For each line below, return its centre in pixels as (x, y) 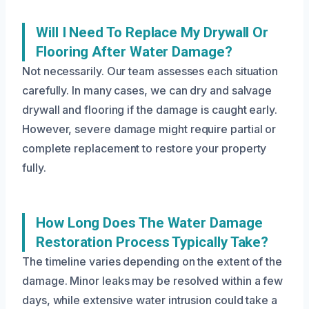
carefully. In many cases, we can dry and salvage (147, 91)
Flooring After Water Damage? (134, 52)
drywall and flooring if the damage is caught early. (150, 110)
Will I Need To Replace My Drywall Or (152, 33)
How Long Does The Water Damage (149, 223)
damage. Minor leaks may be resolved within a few (153, 281)
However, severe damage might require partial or (149, 129)
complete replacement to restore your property (144, 149)
